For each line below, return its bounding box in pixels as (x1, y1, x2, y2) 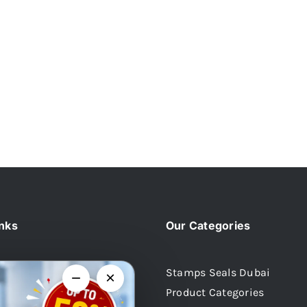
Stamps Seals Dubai (166, 266, 271, 279)
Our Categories (166, 219, 251, 232)
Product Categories (166, 286, 265, 299)
